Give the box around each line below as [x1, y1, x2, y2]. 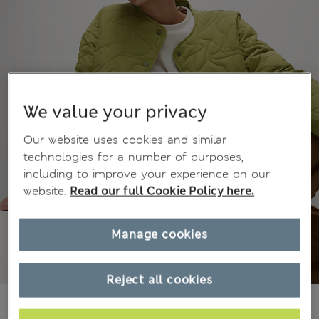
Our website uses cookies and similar [23, 132, 227, 148]
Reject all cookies [106, 273, 213, 288]
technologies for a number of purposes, [23, 150, 244, 165]
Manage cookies [111, 227, 208, 243]
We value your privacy [23, 101, 208, 125]
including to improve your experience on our [23, 167, 271, 182]
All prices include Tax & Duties [70, 298, 198, 310]
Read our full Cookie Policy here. [70, 184, 255, 199]
